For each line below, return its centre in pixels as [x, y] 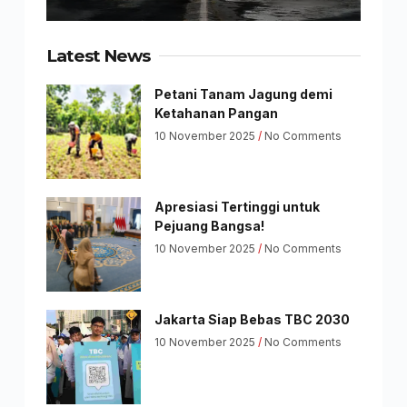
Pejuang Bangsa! [209, 225]
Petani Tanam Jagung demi [243, 94]
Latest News [98, 55]
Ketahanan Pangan [216, 113]
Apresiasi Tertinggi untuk [237, 206]
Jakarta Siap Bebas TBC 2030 [252, 319]
